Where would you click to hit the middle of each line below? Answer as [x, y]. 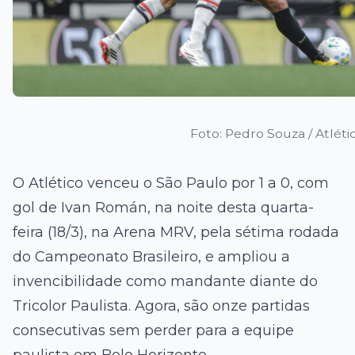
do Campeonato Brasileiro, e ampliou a [151, 256]
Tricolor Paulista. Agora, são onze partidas [161, 305]
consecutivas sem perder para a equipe [153, 330]
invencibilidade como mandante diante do [165, 281]
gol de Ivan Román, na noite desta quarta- [163, 207]
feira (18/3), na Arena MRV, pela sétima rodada [176, 232]
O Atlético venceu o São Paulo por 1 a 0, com [171, 183]
